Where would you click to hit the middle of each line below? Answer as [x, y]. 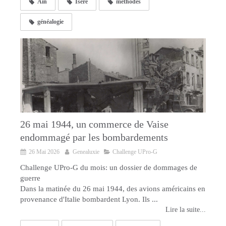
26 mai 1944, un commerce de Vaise [94, 124]
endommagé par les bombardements [94, 137]
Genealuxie [86, 152]
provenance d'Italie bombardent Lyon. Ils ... [89, 199]
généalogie [50, 21]
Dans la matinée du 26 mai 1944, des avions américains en [113, 188]
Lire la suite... [186, 209]
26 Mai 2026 [44, 152]
